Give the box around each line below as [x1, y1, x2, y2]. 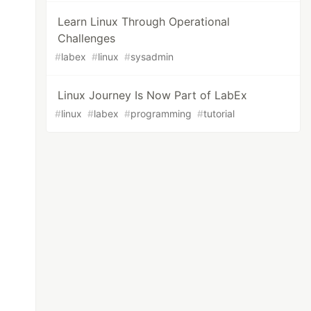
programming [131, 108, 192, 119]
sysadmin [131, 51, 174, 62]
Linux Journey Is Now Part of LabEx [58, 88, 248, 102]
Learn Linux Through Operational [58, 15, 230, 28]
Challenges [58, 31, 116, 45]
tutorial [203, 108, 235, 119]
